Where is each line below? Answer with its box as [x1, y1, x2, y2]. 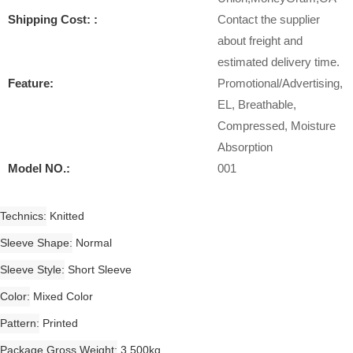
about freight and [217, 34, 303, 47]
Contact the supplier [217, 13, 320, 26]
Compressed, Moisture [217, 119, 336, 132]
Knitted [50, 210, 84, 223]
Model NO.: [8, 162, 70, 175]
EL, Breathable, [217, 98, 296, 111]
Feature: [8, 76, 54, 90]
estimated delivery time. [217, 55, 340, 69]
